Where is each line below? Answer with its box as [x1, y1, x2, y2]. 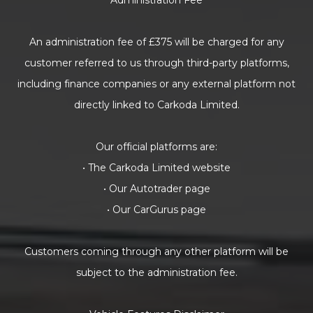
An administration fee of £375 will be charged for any [29, 36, 284, 48]
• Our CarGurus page [107, 203, 206, 216]
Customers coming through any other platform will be [24, 245, 289, 258]
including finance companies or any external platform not [17, 78, 296, 90]
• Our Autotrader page [103, 182, 210, 195]
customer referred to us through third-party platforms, [24, 57, 289, 69]
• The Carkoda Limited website [82, 161, 231, 174]
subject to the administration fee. [75, 266, 238, 279]
